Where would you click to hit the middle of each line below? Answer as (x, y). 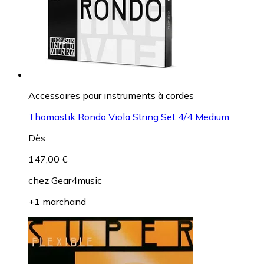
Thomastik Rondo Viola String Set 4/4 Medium (129, 116)
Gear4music (77, 180)
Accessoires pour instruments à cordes (111, 95)
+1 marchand (57, 201)
